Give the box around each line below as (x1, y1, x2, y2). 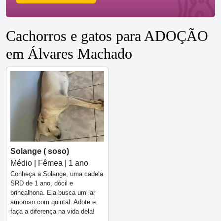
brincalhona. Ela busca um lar (10, 188, 95, 196)
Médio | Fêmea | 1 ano (10, 158, 88, 167)
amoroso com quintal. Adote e (10, 198, 96, 206)
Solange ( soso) (10, 147, 69, 155)
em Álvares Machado (6, 45, 132, 62)
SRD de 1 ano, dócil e (10, 179, 73, 187)
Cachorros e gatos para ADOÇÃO (6, 28, 208, 44)
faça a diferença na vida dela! (10, 207, 95, 215)
